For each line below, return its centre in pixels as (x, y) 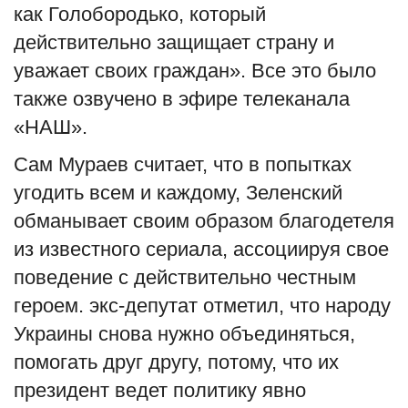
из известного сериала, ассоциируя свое (201, 249)
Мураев (96, 164)
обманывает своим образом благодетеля (204, 220)
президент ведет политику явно (160, 390)
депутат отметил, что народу (258, 305)
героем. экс (66, 305)
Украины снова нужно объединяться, (184, 333)
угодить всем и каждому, (130, 192)
